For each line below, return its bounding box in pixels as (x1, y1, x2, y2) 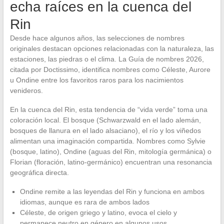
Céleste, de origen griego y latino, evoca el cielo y (19, 208, 177, 217)
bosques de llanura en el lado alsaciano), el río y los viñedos (9, 126, 201, 135)
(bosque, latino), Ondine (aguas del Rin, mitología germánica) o (9, 147, 211, 156)
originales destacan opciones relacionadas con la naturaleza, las (9, 44, 214, 53)
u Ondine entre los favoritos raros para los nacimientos (9, 76, 183, 84)
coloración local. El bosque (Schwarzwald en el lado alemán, (9, 116, 201, 124)
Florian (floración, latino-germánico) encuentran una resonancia (9, 158, 212, 166)
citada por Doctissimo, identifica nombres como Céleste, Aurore (9, 65, 210, 74)
